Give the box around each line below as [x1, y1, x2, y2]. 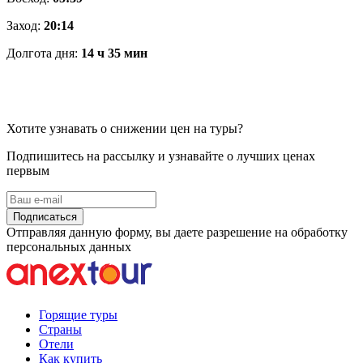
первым [6, 163, 49, 177]
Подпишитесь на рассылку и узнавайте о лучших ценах [6, 148, 315, 163]
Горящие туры [39, 307, 117, 322]
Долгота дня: [6, 45, 81, 60]
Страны [39, 322, 82, 336]
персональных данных [6, 239, 131, 254]
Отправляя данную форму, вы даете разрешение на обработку [6, 224, 348, 239]
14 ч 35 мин [81, 45, 147, 60]
